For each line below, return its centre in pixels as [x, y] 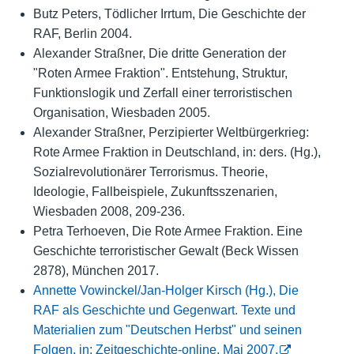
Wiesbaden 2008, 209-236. [109, 212]
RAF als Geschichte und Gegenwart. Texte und [164, 311]
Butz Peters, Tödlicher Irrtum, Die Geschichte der [169, 14]
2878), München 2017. [96, 271]
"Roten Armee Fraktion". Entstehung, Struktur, [160, 73]
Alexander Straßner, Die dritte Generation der [159, 54]
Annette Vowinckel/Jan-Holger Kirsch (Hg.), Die [166, 291]
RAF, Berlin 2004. [82, 34]
